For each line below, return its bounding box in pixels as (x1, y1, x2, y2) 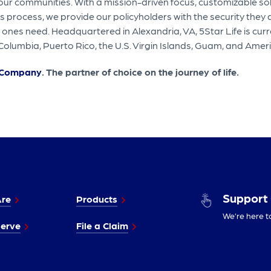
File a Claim (76, 220, 128, 232)
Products (76, 193, 117, 205)
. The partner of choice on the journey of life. (42, 66, 241, 78)
